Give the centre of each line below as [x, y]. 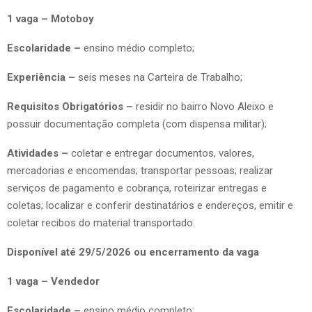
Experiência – [41, 77]
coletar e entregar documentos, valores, [163, 153]
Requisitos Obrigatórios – [70, 106]
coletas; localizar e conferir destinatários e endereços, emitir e [150, 205]
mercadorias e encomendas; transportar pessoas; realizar [140, 170]
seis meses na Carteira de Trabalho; [159, 77]
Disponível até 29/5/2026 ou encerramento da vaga [133, 252]
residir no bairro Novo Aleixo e [203, 106]
